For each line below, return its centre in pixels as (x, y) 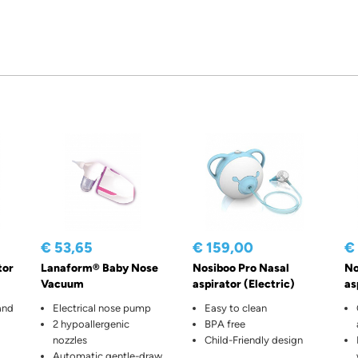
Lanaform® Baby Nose (99, 268)
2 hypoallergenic (91, 324)
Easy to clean (235, 308)
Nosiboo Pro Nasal (241, 268)
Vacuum (62, 284)
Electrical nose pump (101, 308)
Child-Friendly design (253, 340)
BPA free (225, 324)
